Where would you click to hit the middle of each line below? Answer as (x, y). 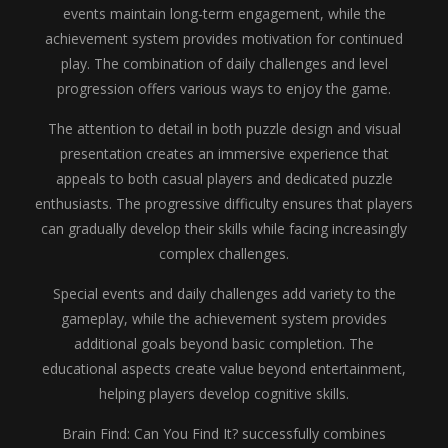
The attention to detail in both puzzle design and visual (224, 128)
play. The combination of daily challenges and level (224, 63)
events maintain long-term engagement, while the (224, 13)
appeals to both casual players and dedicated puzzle (224, 178)
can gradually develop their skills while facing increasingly (224, 228)
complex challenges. (224, 253)
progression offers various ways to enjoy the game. (224, 88)
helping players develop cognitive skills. (224, 393)
